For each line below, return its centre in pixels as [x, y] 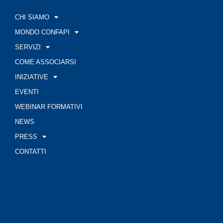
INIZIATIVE [31, 77]
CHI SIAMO [32, 17]
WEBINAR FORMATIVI [49, 107]
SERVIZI [28, 47]
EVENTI [27, 92]
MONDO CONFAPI [42, 32]
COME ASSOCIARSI [45, 62]
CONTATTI [30, 151]
